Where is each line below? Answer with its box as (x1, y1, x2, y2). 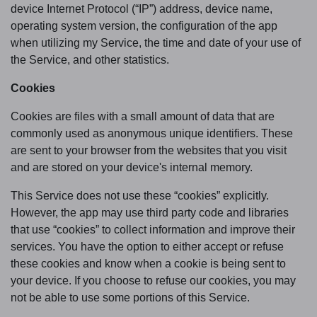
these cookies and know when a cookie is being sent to (11, 257, 286, 270)
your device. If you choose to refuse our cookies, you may (11, 274, 296, 287)
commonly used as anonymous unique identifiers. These (11, 127, 293, 139)
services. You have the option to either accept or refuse (11, 240, 284, 253)
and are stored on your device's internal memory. (11, 161, 255, 173)
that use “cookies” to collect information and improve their (11, 223, 295, 236)
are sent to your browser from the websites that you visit (11, 144, 287, 156)
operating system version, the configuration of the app (11, 19, 277, 32)
